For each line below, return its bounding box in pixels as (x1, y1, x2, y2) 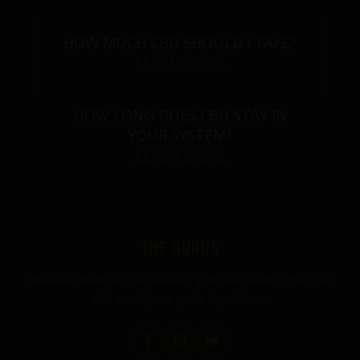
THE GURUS (141, 235, 219, 260)
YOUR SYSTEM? (128, 125, 232, 145)
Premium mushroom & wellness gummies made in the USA (30, 274, 330, 287)
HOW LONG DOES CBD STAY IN (73, 105, 287, 125)
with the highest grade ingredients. (92, 292, 268, 305)
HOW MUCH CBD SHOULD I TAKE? (63, 33, 297, 52)
